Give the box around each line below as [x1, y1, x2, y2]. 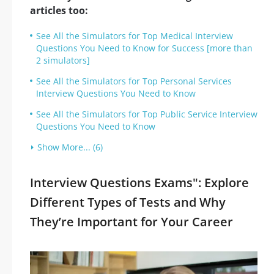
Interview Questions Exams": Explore [30, 174, 249, 191]
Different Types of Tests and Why [30, 194, 226, 210]
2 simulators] [36, 54, 90, 66]
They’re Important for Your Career [30, 213, 233, 230]
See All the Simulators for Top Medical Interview [36, 30, 233, 42]
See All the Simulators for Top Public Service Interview [36, 108, 257, 120]
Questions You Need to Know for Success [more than [36, 42, 253, 54]
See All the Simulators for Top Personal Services [36, 75, 232, 87]
